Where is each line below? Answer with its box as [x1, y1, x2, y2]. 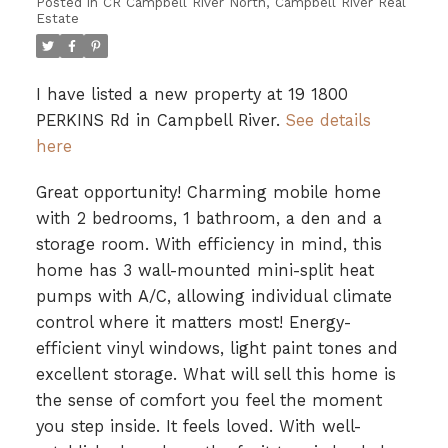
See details [285, 110, 371, 130]
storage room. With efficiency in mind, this [35, 234, 382, 254]
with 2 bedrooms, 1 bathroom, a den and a [35, 208, 382, 228]
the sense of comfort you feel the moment [35, 390, 382, 410]
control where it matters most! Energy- [35, 312, 351, 332]
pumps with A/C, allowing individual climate [35, 286, 392, 306]
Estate [35, 10, 79, 26]
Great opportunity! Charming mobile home [35, 182, 381, 202]
